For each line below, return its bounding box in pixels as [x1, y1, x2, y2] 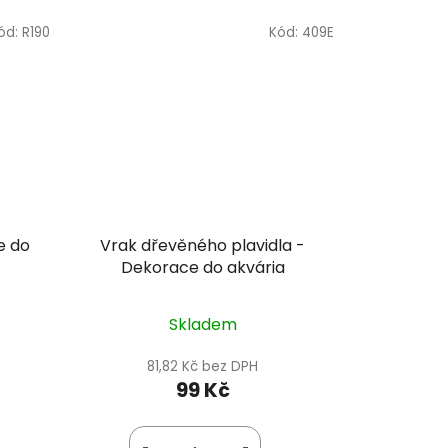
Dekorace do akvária [120, 256, 285, 280]
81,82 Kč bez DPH [147, 357, 259, 377]
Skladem [168, 313, 237, 337]
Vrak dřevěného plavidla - [100, 234, 306, 258]
